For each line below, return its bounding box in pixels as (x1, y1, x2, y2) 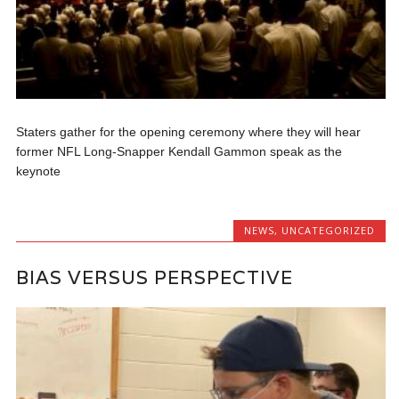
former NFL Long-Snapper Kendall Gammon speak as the (16, 144, 343, 159)
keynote (16, 164, 61, 179)
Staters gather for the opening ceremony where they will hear (16, 125, 362, 140)
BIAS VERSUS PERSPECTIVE (16, 265, 294, 289)
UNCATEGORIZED (281, 224, 375, 238)
